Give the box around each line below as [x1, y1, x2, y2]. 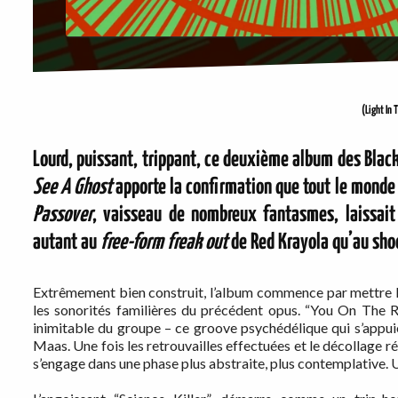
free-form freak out [100, 232, 227, 254]
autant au [33, 232, 100, 254]
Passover [33, 204, 92, 227]
